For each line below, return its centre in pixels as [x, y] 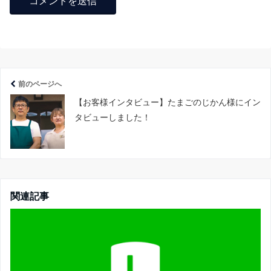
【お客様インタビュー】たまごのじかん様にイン [168, 102]
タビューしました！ [113, 117]
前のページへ [40, 84]
